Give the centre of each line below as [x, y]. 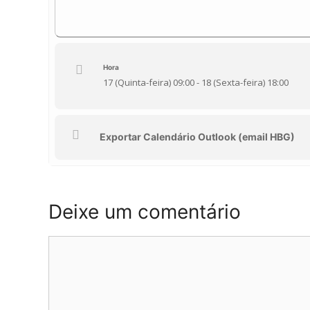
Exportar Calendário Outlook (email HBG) [197, 137]
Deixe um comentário [145, 212]
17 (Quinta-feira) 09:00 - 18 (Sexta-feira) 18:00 [196, 82]
